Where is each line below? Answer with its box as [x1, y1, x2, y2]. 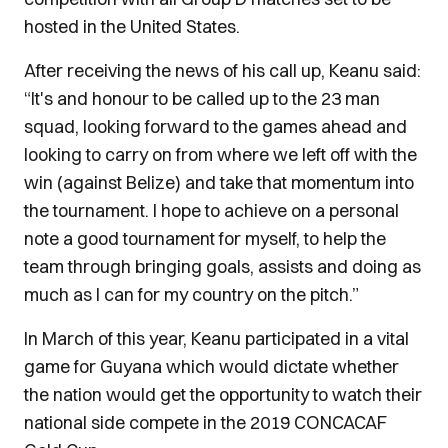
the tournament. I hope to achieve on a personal [24, 199, 399, 222]
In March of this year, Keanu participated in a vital [24, 327, 409, 350]
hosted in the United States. [24, 15, 240, 38]
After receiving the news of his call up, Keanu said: [24, 59, 421, 82]
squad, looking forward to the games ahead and [24, 115, 407, 138]
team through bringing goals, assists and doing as [24, 255, 421, 278]
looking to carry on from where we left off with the [24, 143, 417, 166]
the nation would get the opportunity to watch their [24, 383, 422, 406]
